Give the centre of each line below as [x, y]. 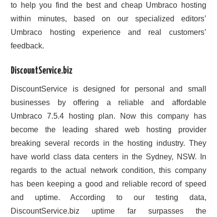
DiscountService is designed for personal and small [108, 89]
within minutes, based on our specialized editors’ [108, 19]
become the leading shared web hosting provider [108, 129]
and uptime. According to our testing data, [108, 197]
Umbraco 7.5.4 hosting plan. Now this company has [108, 116]
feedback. [28, 46]
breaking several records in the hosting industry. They [108, 143]
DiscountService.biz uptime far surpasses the [108, 211]
